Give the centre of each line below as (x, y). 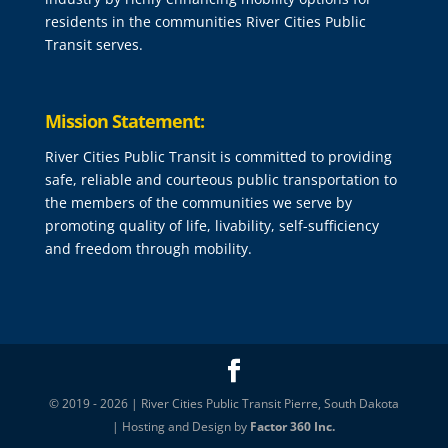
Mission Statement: (124, 121)
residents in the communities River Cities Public (205, 22)
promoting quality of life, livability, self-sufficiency (211, 226)
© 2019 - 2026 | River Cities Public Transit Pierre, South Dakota (223, 404)
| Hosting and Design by (181, 427)
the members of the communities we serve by (198, 203)
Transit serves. (93, 45)
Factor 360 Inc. (293, 427)
